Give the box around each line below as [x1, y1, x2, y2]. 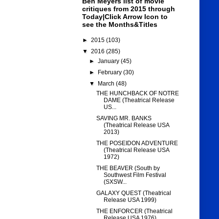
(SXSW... [104, 178, 127, 186]
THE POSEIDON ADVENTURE [96, 140, 178, 147]
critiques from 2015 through [82, 5, 175, 13]
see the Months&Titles [82, 21, 157, 29]
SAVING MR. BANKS [96, 115, 152, 122]
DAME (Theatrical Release [104, 97, 175, 104]
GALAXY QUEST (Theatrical [96, 190, 172, 197]
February [97, 69, 123, 76]
